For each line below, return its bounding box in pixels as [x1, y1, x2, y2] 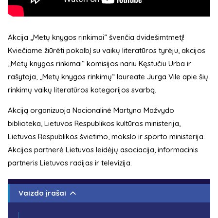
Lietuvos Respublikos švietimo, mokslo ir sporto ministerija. [8, 132, 205, 142]
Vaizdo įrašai [18, 188, 66, 198]
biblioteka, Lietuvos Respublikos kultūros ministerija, [8, 119, 181, 128]
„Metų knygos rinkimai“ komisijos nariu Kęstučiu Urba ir [8, 59, 191, 69]
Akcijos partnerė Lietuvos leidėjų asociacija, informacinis [8, 145, 198, 155]
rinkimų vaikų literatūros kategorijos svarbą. [8, 85, 156, 95]
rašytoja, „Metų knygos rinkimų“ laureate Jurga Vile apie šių [8, 72, 208, 82]
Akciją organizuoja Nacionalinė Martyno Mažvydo [8, 106, 174, 115]
